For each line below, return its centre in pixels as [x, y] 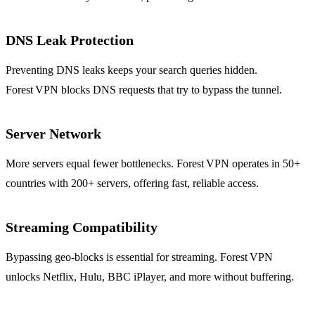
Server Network [53, 133]
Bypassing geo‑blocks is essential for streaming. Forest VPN [139, 257]
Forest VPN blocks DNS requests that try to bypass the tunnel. [144, 89]
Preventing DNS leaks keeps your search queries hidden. [131, 70]
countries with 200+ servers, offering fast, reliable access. [132, 183]
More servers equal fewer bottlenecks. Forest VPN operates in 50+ [153, 163]
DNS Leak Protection [70, 40]
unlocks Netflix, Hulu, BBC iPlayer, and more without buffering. [150, 276]
